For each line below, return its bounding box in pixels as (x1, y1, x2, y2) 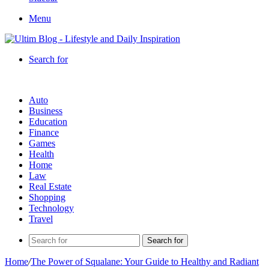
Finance (29, 127, 59, 138)
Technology (29, 203, 74, 213)
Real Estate (29, 181, 71, 192)
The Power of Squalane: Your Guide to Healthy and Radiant (31, 256, 259, 267)
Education (29, 116, 67, 127)
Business (29, 106, 62, 116)
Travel (29, 214, 53, 224)
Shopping (29, 192, 65, 202)
